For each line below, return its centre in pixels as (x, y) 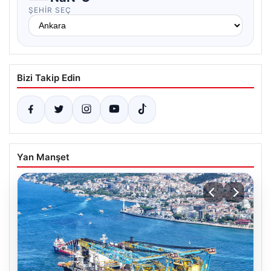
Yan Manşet (43, 157)
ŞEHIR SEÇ (50, 10)
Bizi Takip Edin (49, 78)
